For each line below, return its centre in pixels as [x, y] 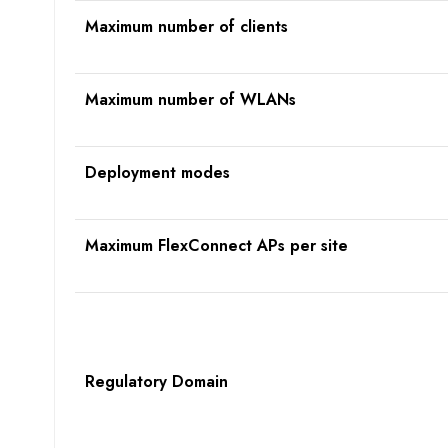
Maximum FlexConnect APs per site [216, 246]
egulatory [133, 382]
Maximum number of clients [186, 27]
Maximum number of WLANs [190, 100]
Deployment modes [157, 173]
